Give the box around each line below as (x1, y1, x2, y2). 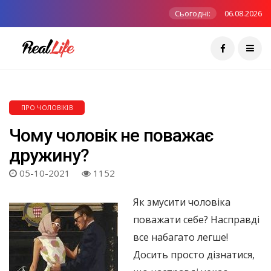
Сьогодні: (175, 8, 211, 19)
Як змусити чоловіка (133, 195, 230, 209)
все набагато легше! (133, 230, 228, 244)
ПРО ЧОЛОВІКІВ (21, 103, 73, 112)
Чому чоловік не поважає (9, 125, 214, 146)
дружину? (9, 145, 89, 166)
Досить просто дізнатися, (133, 248, 255, 261)
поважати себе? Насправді (133, 213, 260, 226)
